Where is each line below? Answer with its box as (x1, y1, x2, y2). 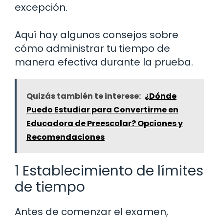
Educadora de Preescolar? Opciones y (26, 118, 183, 130)
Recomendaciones (26, 131, 105, 143)
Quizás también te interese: (26, 90, 141, 102)
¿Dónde (145, 90, 176, 102)
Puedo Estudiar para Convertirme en (26, 104, 178, 116)
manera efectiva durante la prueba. (15, 55, 193, 69)
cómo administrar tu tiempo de (15, 42, 170, 56)
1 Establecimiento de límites (15, 161, 203, 181)
